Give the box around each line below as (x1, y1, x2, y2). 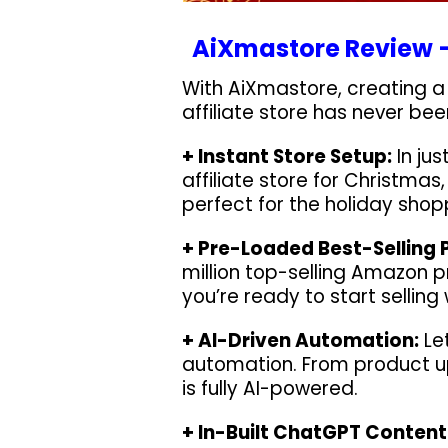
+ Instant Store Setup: (182, 143, 392, 171)
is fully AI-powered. (182, 375, 358, 403)
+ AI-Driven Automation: (182, 327, 419, 355)
